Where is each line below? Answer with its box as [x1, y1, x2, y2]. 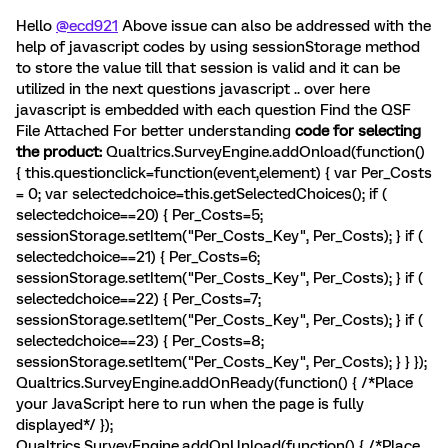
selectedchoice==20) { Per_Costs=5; [16, 206, 263, 224]
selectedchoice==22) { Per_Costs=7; [16, 290, 261, 308]
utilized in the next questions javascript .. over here [16, 80, 370, 98]
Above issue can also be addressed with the [118, 17, 431, 35]
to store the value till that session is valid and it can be [16, 59, 400, 77]
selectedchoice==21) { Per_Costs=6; [16, 248, 260, 266]
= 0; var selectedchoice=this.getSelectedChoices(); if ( [16, 185, 387, 203]
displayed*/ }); [16, 416, 113, 434]
